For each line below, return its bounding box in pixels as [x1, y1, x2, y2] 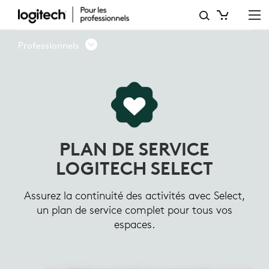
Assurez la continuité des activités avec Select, [24, 189, 245, 203]
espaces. [114, 217, 155, 232]
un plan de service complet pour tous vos [37, 203, 232, 217]
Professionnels [18, 40, 79, 51]
